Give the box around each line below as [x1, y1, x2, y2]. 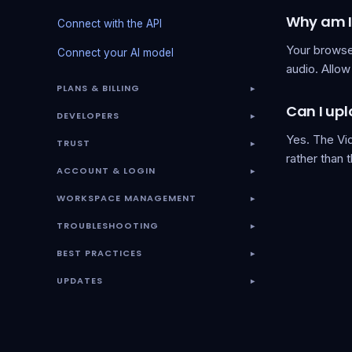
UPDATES [57, 274, 103, 287]
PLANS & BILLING [57, 82, 140, 94]
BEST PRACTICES [57, 247, 142, 259]
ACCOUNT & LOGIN [57, 164, 156, 177]
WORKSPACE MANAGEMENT [57, 192, 196, 204]
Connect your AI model [57, 46, 174, 59]
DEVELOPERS [57, 109, 119, 122]
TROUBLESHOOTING [57, 219, 159, 232]
